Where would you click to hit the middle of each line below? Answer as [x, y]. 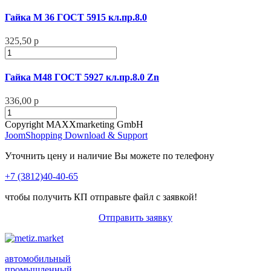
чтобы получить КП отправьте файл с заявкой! [101, 197]
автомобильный [38, 259]
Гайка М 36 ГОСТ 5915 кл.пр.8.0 [76, 17]
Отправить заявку [135, 218]
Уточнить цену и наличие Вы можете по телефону [109, 156]
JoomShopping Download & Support [76, 135]
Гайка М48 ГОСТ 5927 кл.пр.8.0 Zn [82, 77]
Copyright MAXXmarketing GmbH [74, 125]
